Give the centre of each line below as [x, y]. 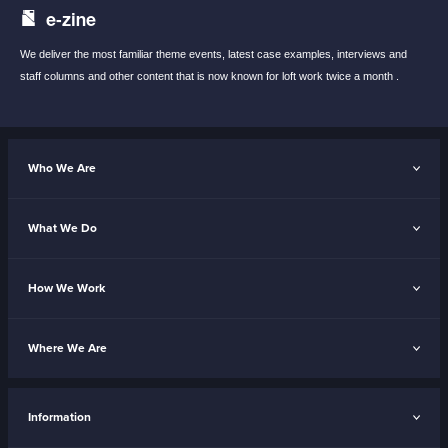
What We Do [62, 228]
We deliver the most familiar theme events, [124, 54]
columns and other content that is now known [155, 76]
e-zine [71, 19]
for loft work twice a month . [332, 76]
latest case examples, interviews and [317, 54]
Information [59, 417]
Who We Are [62, 168]
